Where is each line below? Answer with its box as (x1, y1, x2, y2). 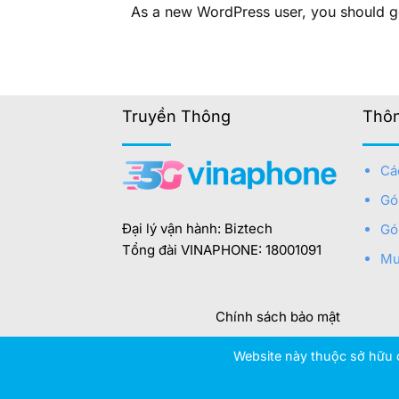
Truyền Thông (122, 107, 231, 126)
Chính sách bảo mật (216, 307, 340, 325)
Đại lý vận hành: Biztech (122, 219, 273, 237)
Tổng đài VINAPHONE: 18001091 (122, 240, 322, 258)
